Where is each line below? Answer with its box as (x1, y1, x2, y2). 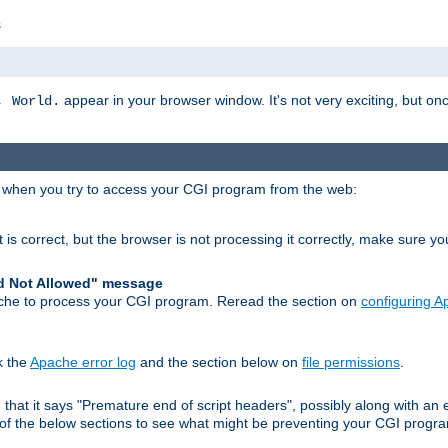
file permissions (302, 353, 400, 370)
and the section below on (136, 353, 302, 370)
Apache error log (30, 353, 136, 370)
